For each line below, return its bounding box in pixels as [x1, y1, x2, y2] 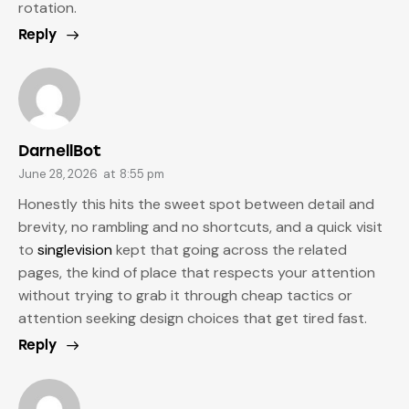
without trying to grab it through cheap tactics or [18, 285, 352, 305]
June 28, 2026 [18, 166, 98, 183]
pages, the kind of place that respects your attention [18, 262, 375, 282]
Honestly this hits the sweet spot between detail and [18, 194, 374, 214]
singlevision [37, 239, 112, 259]
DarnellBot [18, 142, 101, 161]
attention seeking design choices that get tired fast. [18, 308, 367, 328]
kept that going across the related [112, 239, 347, 259]
